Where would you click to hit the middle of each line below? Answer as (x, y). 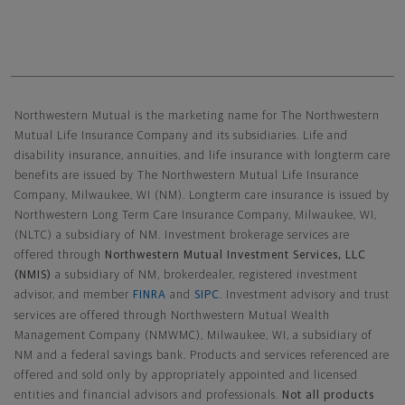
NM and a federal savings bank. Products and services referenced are (202, 356)
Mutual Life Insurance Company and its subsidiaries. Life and (181, 137)
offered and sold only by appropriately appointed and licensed (186, 376)
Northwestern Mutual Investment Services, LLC (235, 256)
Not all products (328, 396)
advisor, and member (74, 296)
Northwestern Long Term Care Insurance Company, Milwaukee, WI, (196, 216)
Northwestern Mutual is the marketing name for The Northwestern (197, 117)
